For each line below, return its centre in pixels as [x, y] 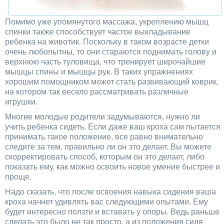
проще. [18, 176]
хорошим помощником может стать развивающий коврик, [112, 81]
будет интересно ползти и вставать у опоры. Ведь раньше [112, 211]
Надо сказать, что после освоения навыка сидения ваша [110, 191]
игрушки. [21, 101]
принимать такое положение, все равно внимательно [104, 136]
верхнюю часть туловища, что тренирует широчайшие [105, 61]
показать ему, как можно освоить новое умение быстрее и [112, 166]
